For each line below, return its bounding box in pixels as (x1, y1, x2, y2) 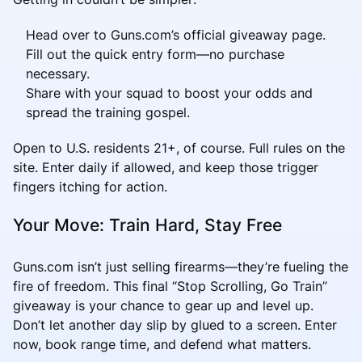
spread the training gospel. (26, 103, 190, 120)
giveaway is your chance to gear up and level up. (13, 297, 314, 314)
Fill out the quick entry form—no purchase (26, 45, 284, 62)
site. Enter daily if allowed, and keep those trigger (13, 158, 318, 175)
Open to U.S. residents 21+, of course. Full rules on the (13, 139, 345, 156)
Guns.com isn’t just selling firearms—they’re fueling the (13, 258, 348, 275)
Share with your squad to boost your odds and (26, 84, 313, 101)
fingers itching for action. (13, 178, 167, 195)
